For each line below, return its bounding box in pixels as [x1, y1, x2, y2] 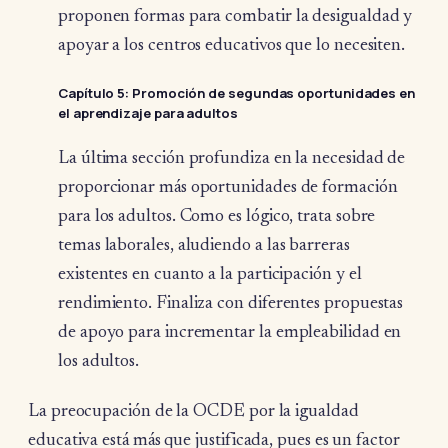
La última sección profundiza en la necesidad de [58, 150, 406, 169]
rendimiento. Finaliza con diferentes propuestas [58, 295, 404, 314]
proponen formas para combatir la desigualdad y [58, 7, 413, 26]
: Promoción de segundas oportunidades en [125, 83, 416, 102]
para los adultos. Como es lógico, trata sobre [58, 208, 376, 227]
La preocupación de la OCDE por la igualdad [28, 402, 359, 421]
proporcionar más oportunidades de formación [58, 179, 398, 198]
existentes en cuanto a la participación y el [58, 266, 362, 285]
